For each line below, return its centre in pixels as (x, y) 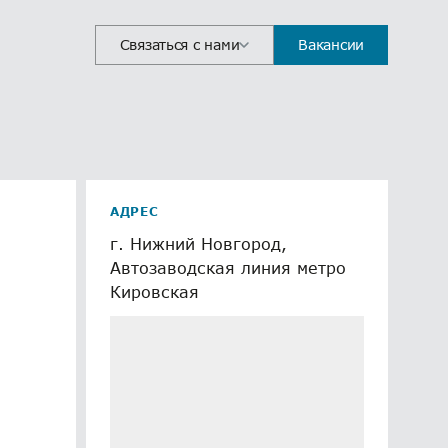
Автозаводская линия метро (228, 267)
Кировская (154, 291)
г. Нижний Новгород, (198, 243)
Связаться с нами (179, 44)
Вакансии (331, 44)
